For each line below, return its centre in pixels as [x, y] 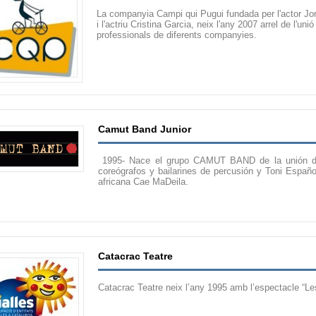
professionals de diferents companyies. [177, 35]
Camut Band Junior [145, 129]
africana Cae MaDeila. [143, 182]
